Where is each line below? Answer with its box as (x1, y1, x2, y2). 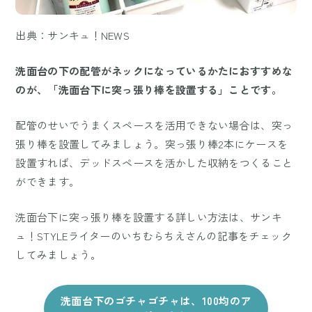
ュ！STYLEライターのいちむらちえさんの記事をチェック (15, 228, 292, 244)
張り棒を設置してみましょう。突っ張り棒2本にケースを (15, 136, 288, 152)
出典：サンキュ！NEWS (15, 28, 130, 43)
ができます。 (15, 174, 80, 189)
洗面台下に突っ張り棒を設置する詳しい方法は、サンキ (15, 210, 282, 225)
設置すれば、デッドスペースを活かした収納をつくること (15, 155, 293, 171)
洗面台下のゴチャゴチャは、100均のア (60, 293, 252, 309)
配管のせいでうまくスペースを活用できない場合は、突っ (15, 118, 293, 133)
